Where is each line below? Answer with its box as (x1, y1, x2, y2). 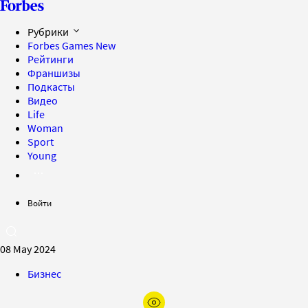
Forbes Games (27, 38, 96, 52)
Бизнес (27, 267, 61, 280)
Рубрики (27, 25, 71, 38)
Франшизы (27, 66, 80, 80)
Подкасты (27, 80, 75, 93)
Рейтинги (27, 52, 74, 66)
